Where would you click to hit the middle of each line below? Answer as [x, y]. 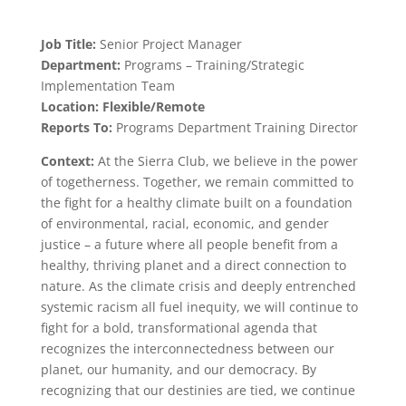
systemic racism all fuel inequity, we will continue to [199, 307]
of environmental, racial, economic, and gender [184, 223]
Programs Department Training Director [235, 127]
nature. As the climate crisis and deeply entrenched [198, 286]
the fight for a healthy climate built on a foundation [196, 203]
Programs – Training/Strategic [212, 65]
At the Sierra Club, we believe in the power [227, 161]
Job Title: [70, 44]
